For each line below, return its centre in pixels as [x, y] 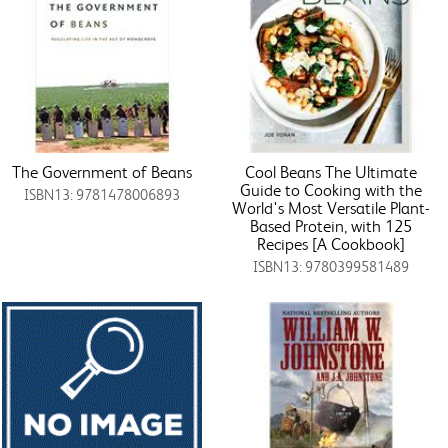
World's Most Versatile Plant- [330, 207]
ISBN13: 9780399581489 [330, 266]
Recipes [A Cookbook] [330, 243]
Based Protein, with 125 [330, 225]
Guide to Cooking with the [330, 189]
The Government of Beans [102, 171]
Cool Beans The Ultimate [330, 171]
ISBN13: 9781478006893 [102, 194]
